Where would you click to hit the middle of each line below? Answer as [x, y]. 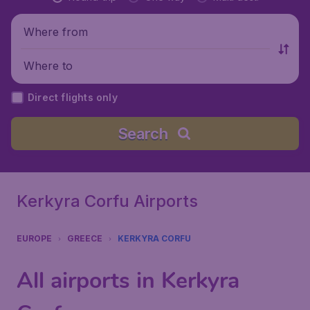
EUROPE [34, 238]
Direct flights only [73, 97]
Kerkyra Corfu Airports [107, 201]
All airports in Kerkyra [128, 281]
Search [143, 134]
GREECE [85, 238]
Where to [48, 65]
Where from [56, 31]
